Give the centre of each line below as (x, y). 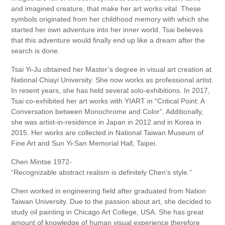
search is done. (36, 51)
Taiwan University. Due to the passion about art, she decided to (111, 202)
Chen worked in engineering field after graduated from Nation (109, 191)
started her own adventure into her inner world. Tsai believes (107, 30)
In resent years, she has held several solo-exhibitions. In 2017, (111, 91)
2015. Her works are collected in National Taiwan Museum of (107, 133)
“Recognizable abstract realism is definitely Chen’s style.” (102, 173)
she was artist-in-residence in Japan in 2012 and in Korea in (106, 122)
